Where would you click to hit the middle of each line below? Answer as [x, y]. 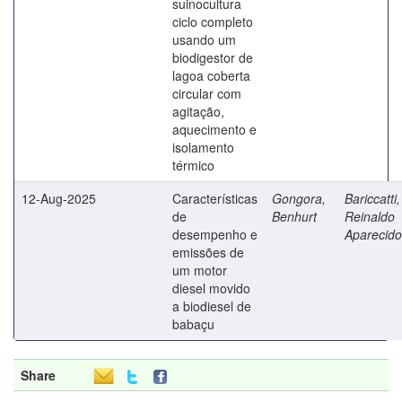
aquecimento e [214, 129]
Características [215, 198]
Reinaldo [370, 216]
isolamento [203, 147]
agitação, [198, 111]
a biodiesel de [212, 306]
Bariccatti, [372, 198]
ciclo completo [213, 21]
